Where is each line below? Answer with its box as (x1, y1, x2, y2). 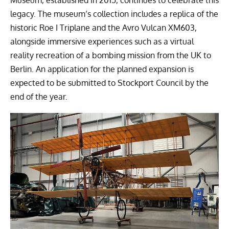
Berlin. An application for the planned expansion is (10, 64, 194, 75)
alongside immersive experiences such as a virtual (10, 36, 194, 47)
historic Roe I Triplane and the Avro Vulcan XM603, (10, 22, 197, 33)
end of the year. (10, 91, 67, 102)
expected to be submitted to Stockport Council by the (10, 78, 209, 88)
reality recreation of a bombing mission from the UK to (10, 50, 211, 61)
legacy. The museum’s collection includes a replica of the (10, 9, 218, 19)
